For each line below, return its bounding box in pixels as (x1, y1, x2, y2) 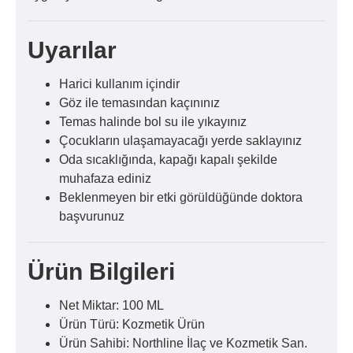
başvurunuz (59, 210, 124, 223)
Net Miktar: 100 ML (59, 299, 164, 312)
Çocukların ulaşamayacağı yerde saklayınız (59, 134, 302, 147)
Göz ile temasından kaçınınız (59, 96, 220, 110)
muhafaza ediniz (59, 172, 151, 185)
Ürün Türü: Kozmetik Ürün (59, 318, 205, 331)
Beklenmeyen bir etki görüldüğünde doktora (59, 191, 303, 204)
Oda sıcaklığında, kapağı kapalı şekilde (59, 153, 277, 166)
